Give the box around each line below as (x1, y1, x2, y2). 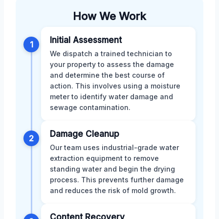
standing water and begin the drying (50, 165, 175, 174)
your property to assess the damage (50, 60, 174, 69)
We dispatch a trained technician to (50, 49, 172, 58)
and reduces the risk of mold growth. (50, 186, 176, 195)
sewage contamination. (50, 103, 131, 112)
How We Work (73, 10, 146, 23)
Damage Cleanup (50, 129, 119, 139)
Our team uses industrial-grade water (50, 143, 179, 152)
